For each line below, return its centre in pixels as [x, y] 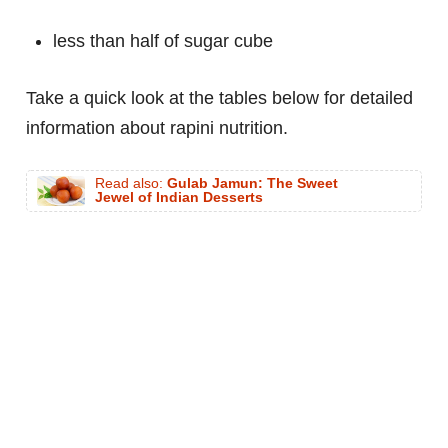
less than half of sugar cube [163, 41]
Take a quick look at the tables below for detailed [219, 98]
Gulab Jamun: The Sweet [252, 184]
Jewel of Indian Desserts [179, 198]
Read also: [131, 184]
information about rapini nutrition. [157, 128]
